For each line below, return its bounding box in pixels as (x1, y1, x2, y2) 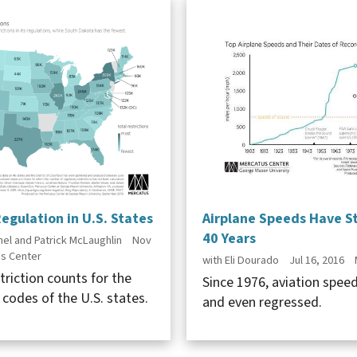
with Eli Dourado (202, 251, 279, 269)
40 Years (202, 228, 256, 249)
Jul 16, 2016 (289, 251, 344, 269)
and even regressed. (202, 292, 322, 312)
